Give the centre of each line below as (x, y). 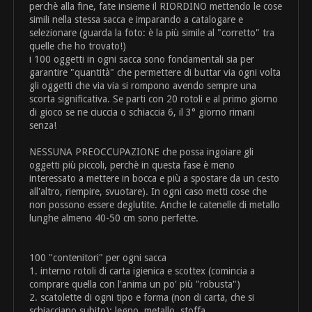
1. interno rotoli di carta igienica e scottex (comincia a (142, 271)
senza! (43, 126)
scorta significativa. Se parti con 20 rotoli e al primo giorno (154, 99)
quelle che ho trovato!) (78, 46)
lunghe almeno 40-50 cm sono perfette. (114, 218)
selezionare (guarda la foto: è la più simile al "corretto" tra (152, 33)
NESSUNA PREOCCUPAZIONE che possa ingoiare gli (142, 152)
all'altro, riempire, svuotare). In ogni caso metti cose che (148, 192)
